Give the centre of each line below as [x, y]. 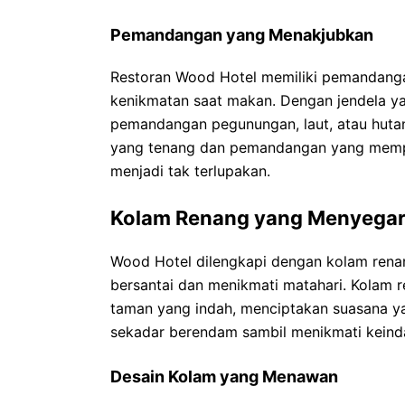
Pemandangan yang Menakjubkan [242, 35]
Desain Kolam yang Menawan [224, 377]
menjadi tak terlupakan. [190, 171]
